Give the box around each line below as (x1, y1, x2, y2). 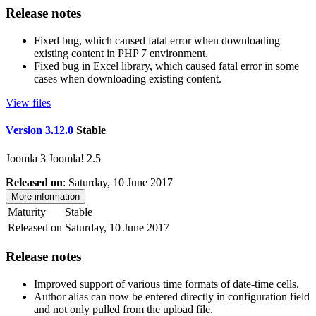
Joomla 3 (6, 152, 46, 164)
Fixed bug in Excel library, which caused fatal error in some (34, 60, 299, 72)
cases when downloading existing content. (34, 73, 221, 85)
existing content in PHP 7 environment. (34, 47, 208, 59)
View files (6, 97, 51, 109)
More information (11, 190, 80, 202)
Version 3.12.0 (6, 124, 76, 137)
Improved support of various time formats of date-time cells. (34, 277, 299, 290)
